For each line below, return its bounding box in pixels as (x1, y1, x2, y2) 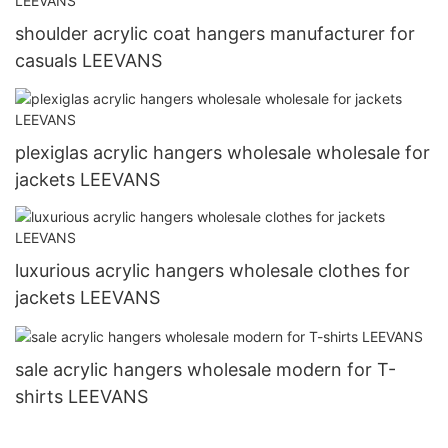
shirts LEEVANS (15, 386, 148, 408)
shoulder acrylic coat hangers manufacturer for (15, 23, 415, 45)
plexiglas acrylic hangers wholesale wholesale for (15, 141, 430, 163)
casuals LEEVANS (15, 50, 162, 72)
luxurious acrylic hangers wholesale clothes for (15, 260, 410, 282)
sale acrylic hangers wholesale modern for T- (15, 359, 396, 381)
